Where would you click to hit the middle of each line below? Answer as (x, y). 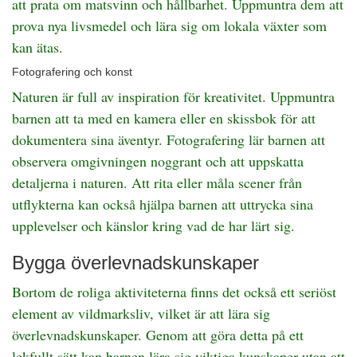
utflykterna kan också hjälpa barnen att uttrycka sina (163, 204)
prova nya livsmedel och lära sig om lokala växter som (169, 25)
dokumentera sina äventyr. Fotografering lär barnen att (169, 139)
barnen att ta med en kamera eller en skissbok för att (164, 118)
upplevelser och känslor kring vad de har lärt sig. (153, 226)
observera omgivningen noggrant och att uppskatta (158, 161)
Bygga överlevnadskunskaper (135, 263)
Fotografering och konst (72, 72)
